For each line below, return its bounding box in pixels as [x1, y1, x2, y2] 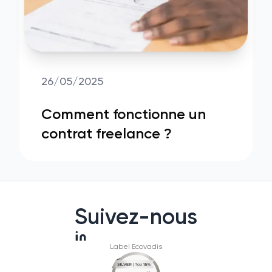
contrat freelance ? [41, 127, 172, 141]
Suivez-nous [75, 207, 197, 229]
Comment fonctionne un [41, 107, 206, 122]
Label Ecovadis [110, 243, 162, 251]
